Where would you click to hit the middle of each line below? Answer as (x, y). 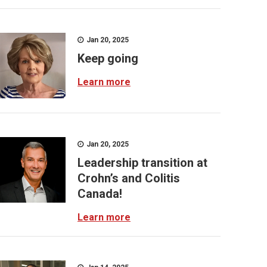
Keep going (108, 58)
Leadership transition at (142, 163)
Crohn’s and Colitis (129, 178)
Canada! (100, 194)
